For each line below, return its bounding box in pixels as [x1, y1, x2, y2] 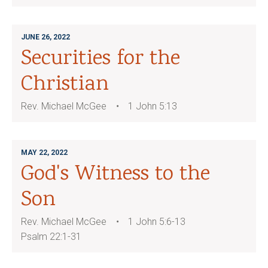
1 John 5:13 [128, 100, 177, 112]
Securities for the [21, 44, 180, 75]
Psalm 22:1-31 [21, 231, 81, 242]
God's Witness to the [21, 159, 210, 190]
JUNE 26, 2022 [21, 33, 70, 41]
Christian [21, 69, 109, 100]
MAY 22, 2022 [21, 148, 68, 157]
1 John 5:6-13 [128, 216, 185, 227]
